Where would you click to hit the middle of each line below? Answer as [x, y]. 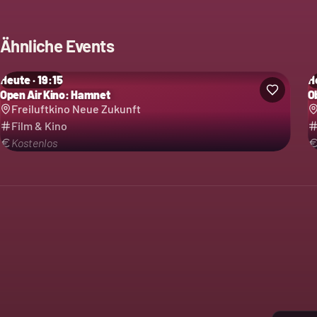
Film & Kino [39, 126]
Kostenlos [34, 143]
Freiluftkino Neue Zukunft [76, 109]
